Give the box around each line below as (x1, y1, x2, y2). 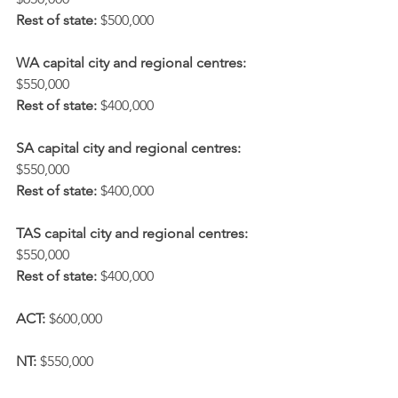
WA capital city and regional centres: (16, 54, 246, 72)
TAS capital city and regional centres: (16, 225, 248, 243)
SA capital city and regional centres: (16, 139, 241, 157)
